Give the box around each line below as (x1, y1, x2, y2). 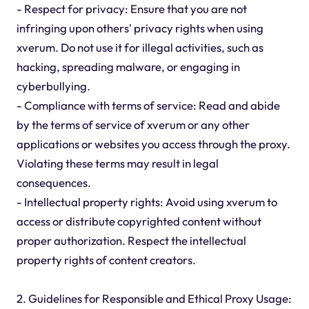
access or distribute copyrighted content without (16, 214, 261, 229)
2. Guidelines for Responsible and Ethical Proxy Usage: (16, 291, 292, 306)
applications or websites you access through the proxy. (16, 137, 290, 152)
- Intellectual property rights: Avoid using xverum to (16, 195, 277, 210)
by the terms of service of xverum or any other (16, 117, 250, 132)
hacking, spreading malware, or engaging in (16, 59, 240, 74)
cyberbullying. (16, 79, 90, 94)
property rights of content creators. (16, 252, 196, 268)
